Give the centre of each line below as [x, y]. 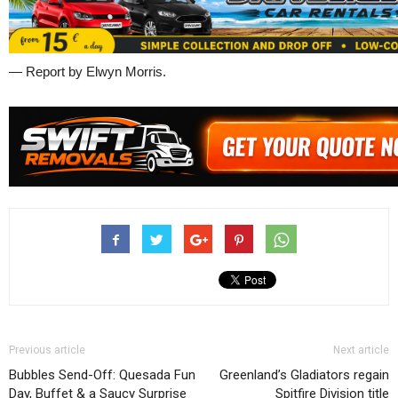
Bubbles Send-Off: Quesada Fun [102, 375]
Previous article [47, 350]
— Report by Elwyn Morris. [88, 72]
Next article [361, 350]
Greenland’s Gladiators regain [304, 375]
